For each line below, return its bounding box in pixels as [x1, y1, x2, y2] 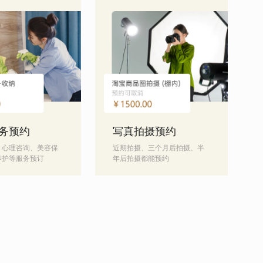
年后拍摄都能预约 [113, 153, 170, 163]
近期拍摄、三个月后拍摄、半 [113, 143, 205, 152]
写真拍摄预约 [113, 124, 177, 137]
